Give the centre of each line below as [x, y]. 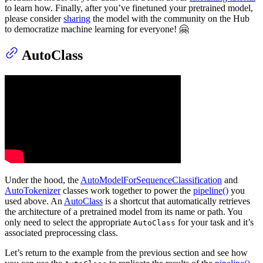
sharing [77, 18]
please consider [34, 18]
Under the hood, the [43, 180]
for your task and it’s [215, 222]
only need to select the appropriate [69, 222]
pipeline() [211, 191]
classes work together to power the [127, 191]
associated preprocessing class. [61, 233]
